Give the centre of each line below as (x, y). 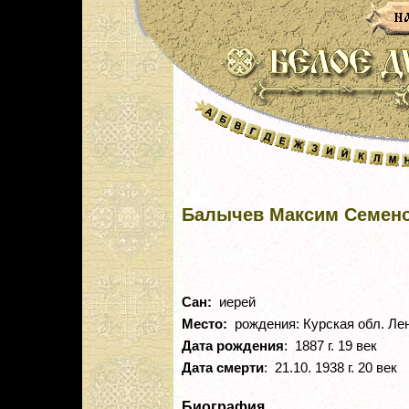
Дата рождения (233, 346)
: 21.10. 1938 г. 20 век (330, 368)
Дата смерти (223, 368)
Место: (204, 325)
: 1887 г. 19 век (330, 346)
